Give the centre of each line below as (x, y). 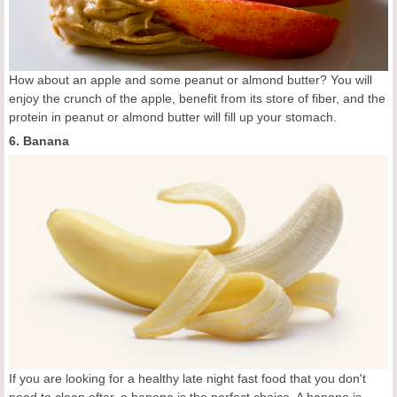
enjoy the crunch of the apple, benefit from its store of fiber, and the (197, 99)
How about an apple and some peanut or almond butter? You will (191, 80)
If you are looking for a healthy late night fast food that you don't (187, 378)
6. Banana (39, 141)
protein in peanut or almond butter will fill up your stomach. (173, 117)
